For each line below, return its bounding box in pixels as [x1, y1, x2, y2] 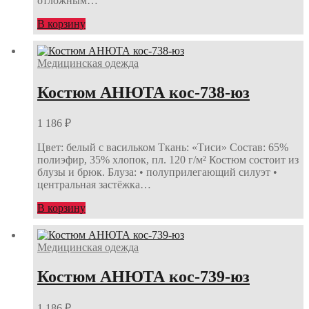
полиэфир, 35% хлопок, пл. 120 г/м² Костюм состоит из [37, 154, 299, 166]
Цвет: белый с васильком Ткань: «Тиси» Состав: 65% [37, 141, 288, 154]
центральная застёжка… [37, 179, 151, 191]
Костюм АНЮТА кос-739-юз [37, 267, 250, 286]
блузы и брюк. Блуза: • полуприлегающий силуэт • [37, 166, 277, 179]
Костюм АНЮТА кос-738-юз [37, 83, 250, 101]
